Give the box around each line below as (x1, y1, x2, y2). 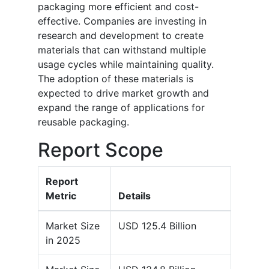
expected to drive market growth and (38, 87, 209, 100)
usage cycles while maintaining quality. (38, 58, 214, 71)
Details (118, 190, 151, 202)
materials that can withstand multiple (38, 44, 206, 56)
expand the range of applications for (38, 101, 205, 114)
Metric (46, 190, 76, 202)
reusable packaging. (38, 116, 129, 128)
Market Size (46, 220, 100, 232)
